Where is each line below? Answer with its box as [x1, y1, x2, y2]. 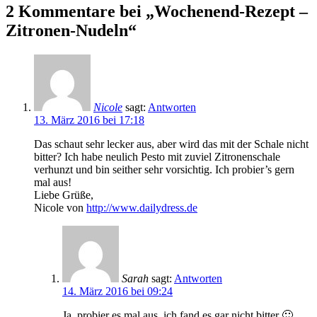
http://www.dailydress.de [86, 201, 197, 214]
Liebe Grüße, [34, 188, 93, 201]
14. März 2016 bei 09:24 [62, 284, 173, 297]
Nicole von [34, 201, 86, 214]
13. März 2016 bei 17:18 [34, 113, 144, 126]
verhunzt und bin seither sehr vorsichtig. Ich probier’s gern [34, 163, 294, 175]
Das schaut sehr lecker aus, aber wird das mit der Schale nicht [34, 137, 309, 150]
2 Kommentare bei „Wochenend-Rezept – [6, 1, 308, 21]
